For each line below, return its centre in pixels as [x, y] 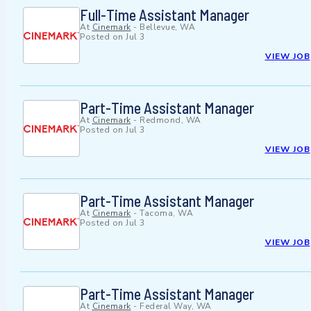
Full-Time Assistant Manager [165, 15]
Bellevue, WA [167, 27]
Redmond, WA [170, 120]
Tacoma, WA [166, 213]
